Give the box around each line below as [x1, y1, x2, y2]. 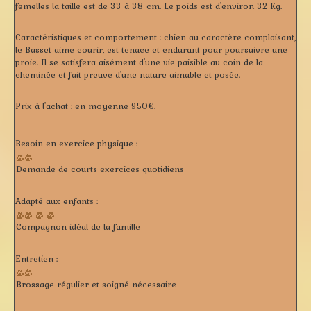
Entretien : [15, 251, 58, 265]
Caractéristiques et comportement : [15, 30, 161, 44]
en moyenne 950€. [72, 99, 155, 112]
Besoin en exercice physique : [15, 136, 137, 150]
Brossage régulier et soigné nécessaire [16, 277, 176, 291]
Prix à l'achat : [15, 99, 72, 112]
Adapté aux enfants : [15, 194, 98, 208]
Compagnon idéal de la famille [16, 219, 140, 233]
